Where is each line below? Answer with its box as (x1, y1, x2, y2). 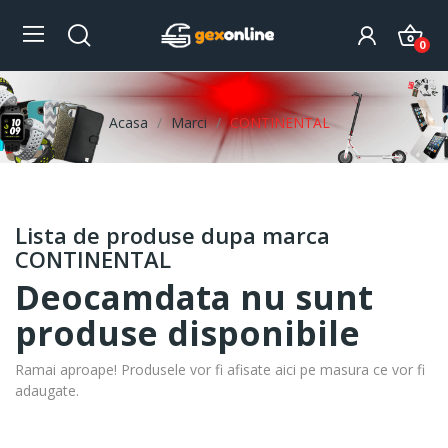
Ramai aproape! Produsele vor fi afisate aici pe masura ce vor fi (15, 360, 425, 379)
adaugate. (15, 381, 79, 400)
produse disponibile (15, 310, 360, 356)
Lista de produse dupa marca (15, 220, 330, 250)
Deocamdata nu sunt (15, 274, 373, 320)
